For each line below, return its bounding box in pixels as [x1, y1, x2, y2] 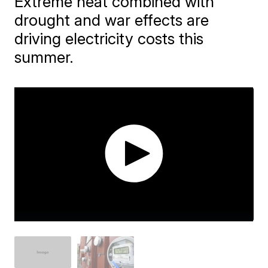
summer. [14, 48, 74, 66]
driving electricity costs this [14, 29, 204, 48]
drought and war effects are [14, 11, 209, 29]
